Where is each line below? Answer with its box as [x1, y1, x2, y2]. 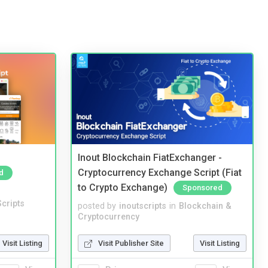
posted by [78, 200, 116, 211]
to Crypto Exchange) [78, 181, 167, 193]
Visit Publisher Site [98, 238, 164, 248]
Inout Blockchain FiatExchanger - [78, 152, 222, 164]
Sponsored [182, 182, 223, 192]
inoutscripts [119, 200, 166, 211]
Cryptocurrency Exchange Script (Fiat [78, 166, 242, 178]
